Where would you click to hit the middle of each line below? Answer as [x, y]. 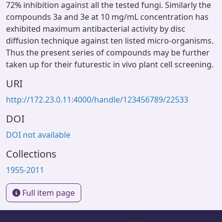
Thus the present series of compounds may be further [108, 53]
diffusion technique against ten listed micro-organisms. [110, 41]
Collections [31, 154]
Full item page [48, 193]
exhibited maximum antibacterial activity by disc [96, 29]
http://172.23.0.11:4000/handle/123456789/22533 [97, 100]
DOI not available [38, 135]
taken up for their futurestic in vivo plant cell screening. [110, 64]
